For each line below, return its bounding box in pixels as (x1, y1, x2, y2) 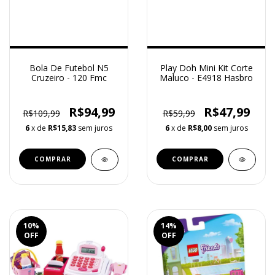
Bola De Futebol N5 (29, 61, 109, 74)
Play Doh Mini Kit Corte (160, 61, 253, 74)
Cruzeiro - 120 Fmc (31, 71, 107, 83)
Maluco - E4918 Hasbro (160, 71, 253, 83)
